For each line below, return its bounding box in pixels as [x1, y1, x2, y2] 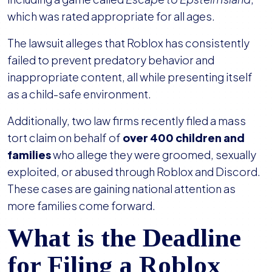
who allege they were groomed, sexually [51, 148, 256, 162]
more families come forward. [7, 199, 155, 213]
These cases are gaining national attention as [7, 182, 236, 196]
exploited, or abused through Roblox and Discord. [7, 165, 260, 179]
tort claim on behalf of [7, 131, 123, 145]
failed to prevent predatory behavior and [7, 53, 214, 67]
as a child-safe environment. [7, 87, 151, 101]
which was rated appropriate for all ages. [7, 9, 215, 24]
